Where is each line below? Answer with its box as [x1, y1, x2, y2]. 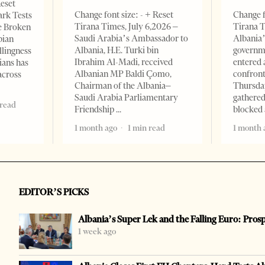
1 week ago [78, 226, 117, 237]
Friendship [75, 104, 117, 115]
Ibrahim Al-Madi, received [75, 57, 173, 68]
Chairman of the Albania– [75, 80, 172, 92]
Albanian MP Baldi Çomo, [75, 69, 172, 80]
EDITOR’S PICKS [19, 186, 89, 198]
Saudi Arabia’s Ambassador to [75, 33, 189, 44]
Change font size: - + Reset [75, 9, 174, 21]
